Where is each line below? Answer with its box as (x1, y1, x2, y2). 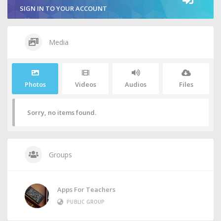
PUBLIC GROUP (67, 198, 105, 206)
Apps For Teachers (57, 185, 115, 194)
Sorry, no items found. (27, 108, 96, 117)
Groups (47, 150, 72, 159)
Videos (74, 80, 96, 89)
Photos (24, 80, 46, 89)
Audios (125, 80, 147, 89)
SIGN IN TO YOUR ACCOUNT (20, 4, 107, 13)
